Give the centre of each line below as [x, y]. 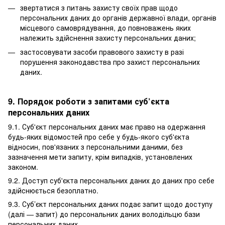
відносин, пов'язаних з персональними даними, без [95, 147]
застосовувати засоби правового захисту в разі [102, 51]
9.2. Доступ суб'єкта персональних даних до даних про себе [111, 181]
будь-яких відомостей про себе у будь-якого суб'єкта [99, 137]
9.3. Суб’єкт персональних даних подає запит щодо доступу [110, 204]
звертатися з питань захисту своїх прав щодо [99, 7]
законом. [23, 167]
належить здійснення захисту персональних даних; [108, 37]
